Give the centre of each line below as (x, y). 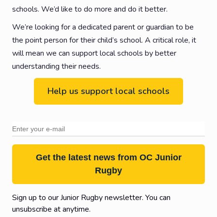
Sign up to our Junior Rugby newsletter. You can (91, 197)
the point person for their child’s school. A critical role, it (104, 40)
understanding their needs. (56, 66)
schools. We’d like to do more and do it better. (90, 9)
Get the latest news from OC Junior (108, 157)
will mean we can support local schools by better (94, 53)
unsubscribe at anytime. (51, 209)
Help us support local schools (108, 91)
